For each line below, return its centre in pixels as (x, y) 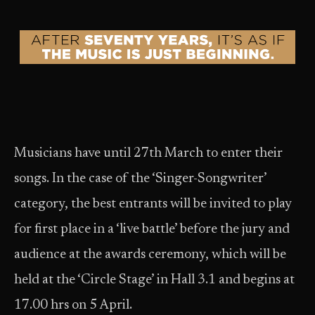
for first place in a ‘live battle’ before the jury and (152, 230)
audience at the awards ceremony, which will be (150, 255)
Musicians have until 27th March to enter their (148, 154)
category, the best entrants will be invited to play (153, 204)
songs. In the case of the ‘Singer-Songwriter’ (140, 179)
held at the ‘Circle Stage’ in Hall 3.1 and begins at (154, 280)
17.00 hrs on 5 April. (73, 306)
